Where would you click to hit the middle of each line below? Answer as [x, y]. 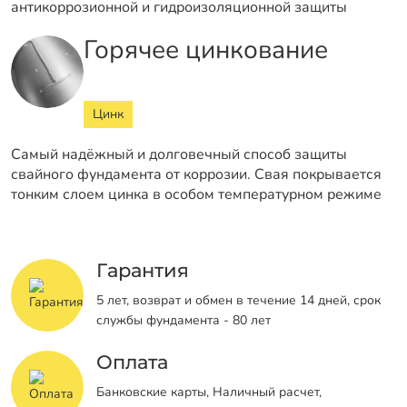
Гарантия [143, 270]
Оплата [132, 362]
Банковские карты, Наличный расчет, [209, 392]
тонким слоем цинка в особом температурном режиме [196, 194]
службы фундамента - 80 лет [184, 321]
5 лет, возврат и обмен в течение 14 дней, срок [238, 301]
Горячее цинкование [206, 50]
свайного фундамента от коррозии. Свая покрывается [196, 174]
